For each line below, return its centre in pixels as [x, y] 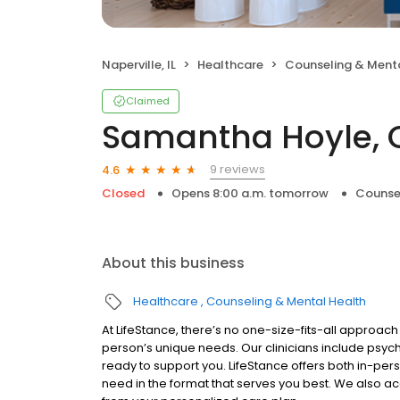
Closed [123, 193]
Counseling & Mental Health [286, 301]
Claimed [148, 101]
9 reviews [237, 169]
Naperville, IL [139, 65]
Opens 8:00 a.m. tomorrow [250, 193]
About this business [173, 263]
